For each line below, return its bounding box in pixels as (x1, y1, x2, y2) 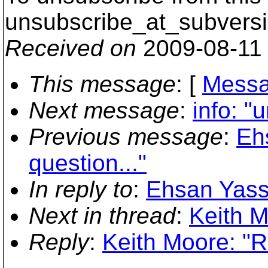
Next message (29, 98, 179, 123)
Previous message (29, 124, 223, 150)
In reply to (29, 176, 133, 202)
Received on (5, 35, 136, 61)
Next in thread (29, 203, 176, 229)
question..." (29, 150, 147, 176)
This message (29, 71, 176, 97)
